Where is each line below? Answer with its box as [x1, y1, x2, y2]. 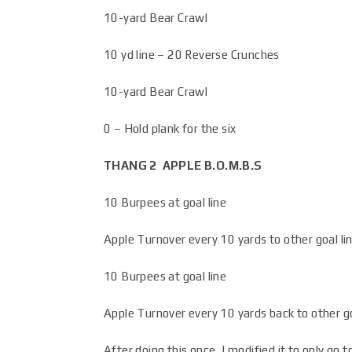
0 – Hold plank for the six [104, 122, 236, 135]
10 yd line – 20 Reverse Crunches [104, 48, 280, 61]
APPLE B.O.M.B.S [162, 159, 262, 172]
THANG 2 [104, 159, 160, 172]
